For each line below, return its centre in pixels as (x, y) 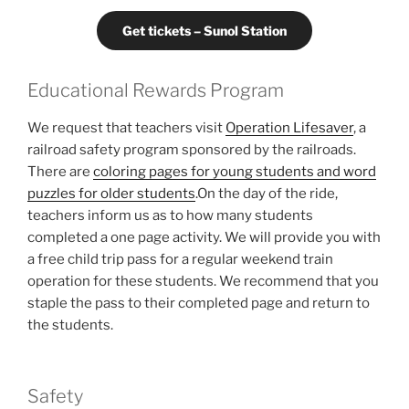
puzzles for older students (111, 193)
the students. (70, 325)
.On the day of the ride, (267, 193)
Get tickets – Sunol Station (204, 31)
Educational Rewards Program (156, 90)
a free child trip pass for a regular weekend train (180, 259)
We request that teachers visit (126, 127)
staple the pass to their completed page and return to (199, 303)
